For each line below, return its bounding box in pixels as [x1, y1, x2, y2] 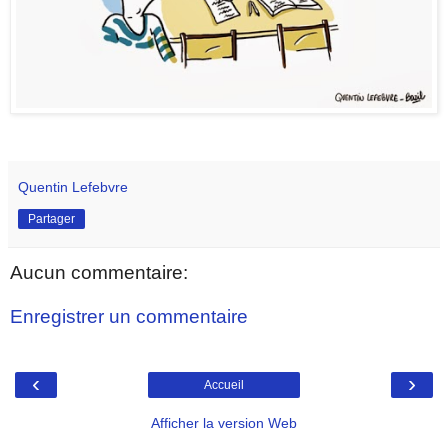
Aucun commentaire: [10, 262, 188, 284]
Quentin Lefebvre [18, 179, 128, 196]
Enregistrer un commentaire [10, 305, 248, 327]
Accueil [204, 378, 244, 393]
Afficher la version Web [151, 415, 297, 432]
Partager [28, 212, 75, 227]
